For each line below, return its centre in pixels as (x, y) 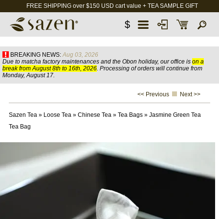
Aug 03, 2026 (80, 55)
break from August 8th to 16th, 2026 (50, 68)
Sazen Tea (23, 115)
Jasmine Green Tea (175, 115)
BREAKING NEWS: (36, 55)
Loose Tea (57, 115)
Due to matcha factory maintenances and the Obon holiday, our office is (97, 62)
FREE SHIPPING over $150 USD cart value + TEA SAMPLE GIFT (112, 6)
